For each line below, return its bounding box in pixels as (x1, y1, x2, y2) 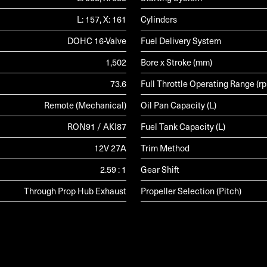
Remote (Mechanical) (44, 99, 126, 111)
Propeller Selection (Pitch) (141, 185, 241, 197)
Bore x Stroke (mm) (141, 56, 212, 69)
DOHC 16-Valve (67, 35, 126, 47)
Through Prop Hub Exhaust (24, 185, 126, 197)
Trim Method (141, 142, 190, 154)
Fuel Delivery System (141, 35, 221, 47)
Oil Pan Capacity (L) (141, 99, 216, 111)
